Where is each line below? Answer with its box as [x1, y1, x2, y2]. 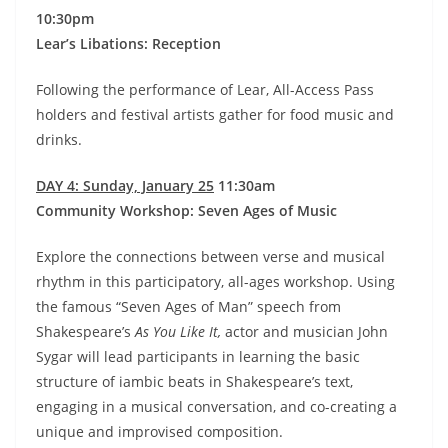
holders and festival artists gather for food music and [36, 105, 394, 125]
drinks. [36, 130, 82, 150]
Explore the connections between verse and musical [36, 247, 385, 267]
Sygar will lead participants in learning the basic [36, 347, 360, 367]
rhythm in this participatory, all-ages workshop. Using [36, 272, 395, 292]
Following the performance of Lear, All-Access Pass [36, 80, 374, 100]
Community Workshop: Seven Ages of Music [36, 201, 337, 221]
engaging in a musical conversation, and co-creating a [36, 397, 397, 417]
